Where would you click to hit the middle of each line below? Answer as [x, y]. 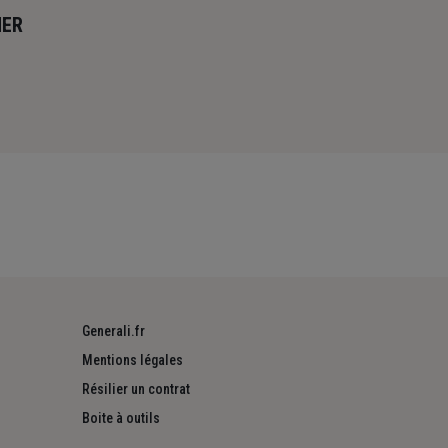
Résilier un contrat [136, 389]
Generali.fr [113, 331]
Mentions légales [132, 360]
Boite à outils [121, 418]
